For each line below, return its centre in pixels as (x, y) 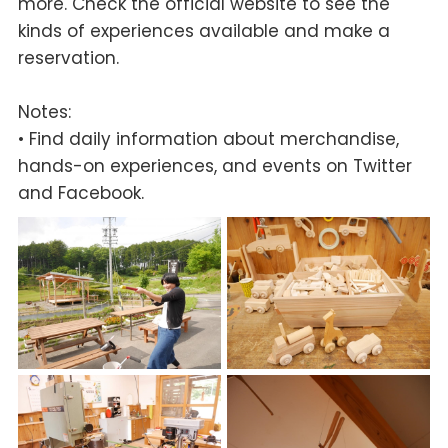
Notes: (44, 111)
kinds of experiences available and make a (203, 30)
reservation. (68, 57)
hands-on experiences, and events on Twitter (214, 165)
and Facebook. (80, 192)
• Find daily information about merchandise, (208, 138)
